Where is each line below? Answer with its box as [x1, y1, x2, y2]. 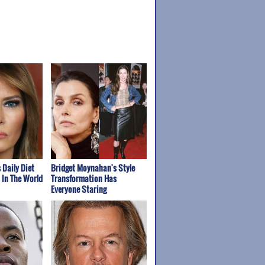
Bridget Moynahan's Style [50, 161, 135, 174]
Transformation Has [50, 172, 117, 185]
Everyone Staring [50, 183, 106, 196]
